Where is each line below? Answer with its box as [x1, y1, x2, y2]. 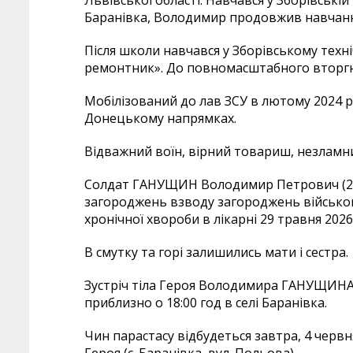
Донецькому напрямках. [84, 109, 236, 127]
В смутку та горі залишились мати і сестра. [84, 243, 348, 261]
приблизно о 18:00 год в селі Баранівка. [84, 293, 327, 311]
